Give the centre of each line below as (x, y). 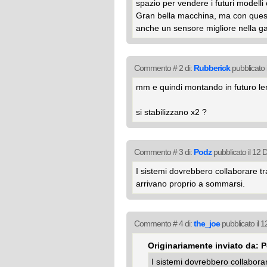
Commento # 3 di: (164, 152)
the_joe (207, 223)
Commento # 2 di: (164, 68)
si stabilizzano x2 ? (171, 112)
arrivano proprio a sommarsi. (190, 184)
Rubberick (212, 68)
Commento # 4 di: (164, 223)
